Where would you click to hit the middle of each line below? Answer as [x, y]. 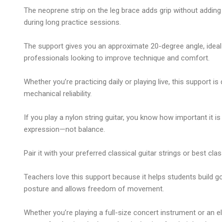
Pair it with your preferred [66, 153]
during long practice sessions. [72, 22]
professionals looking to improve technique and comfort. [117, 58]
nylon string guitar [94, 117]
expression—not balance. [64, 129]
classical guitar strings [144, 153]
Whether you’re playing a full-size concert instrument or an [120, 212]
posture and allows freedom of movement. [94, 189]
